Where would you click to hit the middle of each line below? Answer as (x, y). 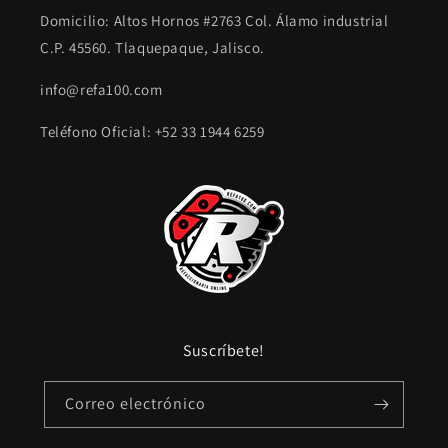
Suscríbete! (224, 350)
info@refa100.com (101, 89)
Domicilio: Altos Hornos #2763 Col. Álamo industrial (214, 20)
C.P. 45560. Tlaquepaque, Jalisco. (152, 47)
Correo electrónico (135, 403)
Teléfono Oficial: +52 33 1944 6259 (152, 131)
